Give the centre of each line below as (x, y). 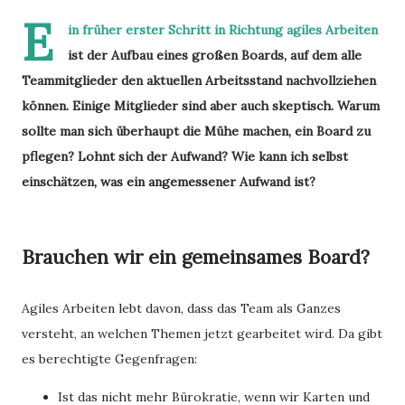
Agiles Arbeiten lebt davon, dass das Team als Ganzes (181, 308)
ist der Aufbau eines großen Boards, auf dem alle (215, 55)
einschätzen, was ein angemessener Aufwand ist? (169, 182)
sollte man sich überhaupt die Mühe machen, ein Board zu (196, 131)
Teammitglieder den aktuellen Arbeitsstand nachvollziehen (199, 80)
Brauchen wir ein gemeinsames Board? (196, 257)
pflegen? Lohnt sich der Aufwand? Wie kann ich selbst (185, 156)
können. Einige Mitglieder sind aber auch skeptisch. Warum (201, 106)
